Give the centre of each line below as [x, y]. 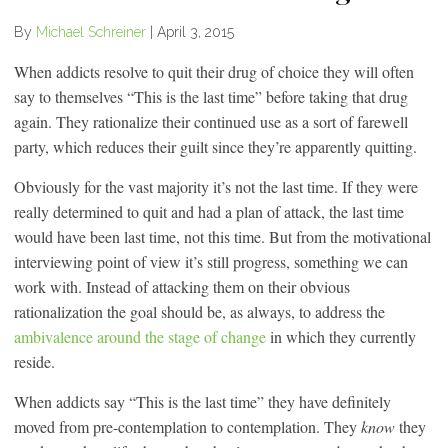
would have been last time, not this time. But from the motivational [222, 236]
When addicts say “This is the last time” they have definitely [202, 401]
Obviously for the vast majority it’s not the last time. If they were [216, 186]
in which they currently [341, 336]
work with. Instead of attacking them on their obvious [182, 286]
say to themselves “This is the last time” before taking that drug [211, 96]
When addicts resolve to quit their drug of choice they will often [214, 71]
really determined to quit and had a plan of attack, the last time [209, 211]
